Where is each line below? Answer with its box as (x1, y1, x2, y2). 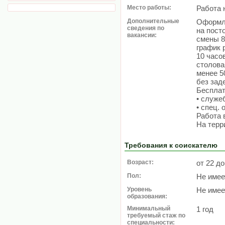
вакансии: (127, 32, 157, 39)
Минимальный (127, 205, 170, 212)
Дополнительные (127, 18, 179, 25)
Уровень (127, 186, 152, 193)
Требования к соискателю (125, 141, 217, 149)
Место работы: (127, 4, 171, 11)
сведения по (127, 25, 164, 32)
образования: (127, 193, 167, 200)
